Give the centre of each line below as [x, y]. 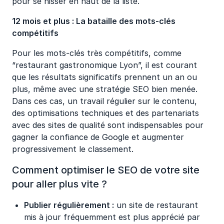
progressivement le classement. [73, 149]
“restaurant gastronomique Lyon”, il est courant [104, 65]
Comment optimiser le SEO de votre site [106, 170]
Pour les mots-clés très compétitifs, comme [97, 53]
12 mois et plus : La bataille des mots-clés [94, 21]
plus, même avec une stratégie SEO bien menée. [105, 89]
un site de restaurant [156, 205]
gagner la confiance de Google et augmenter [98, 137]
